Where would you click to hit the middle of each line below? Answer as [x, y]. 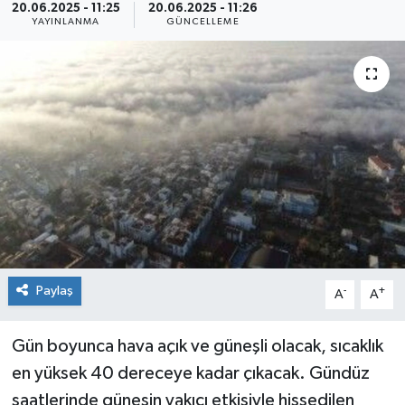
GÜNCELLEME [202, 21]
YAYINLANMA [66, 21]
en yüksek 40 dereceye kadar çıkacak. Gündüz [190, 373]
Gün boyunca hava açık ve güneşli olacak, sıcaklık [197, 346]
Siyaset [76, 32]
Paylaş [54, 290]
